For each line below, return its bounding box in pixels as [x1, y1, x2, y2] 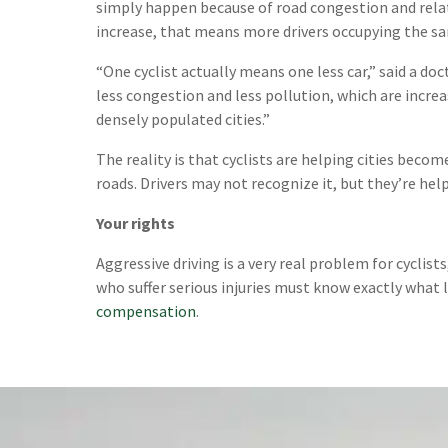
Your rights [96, 213, 175, 234]
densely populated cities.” [96, 109, 270, 130]
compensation [96, 301, 196, 322]
